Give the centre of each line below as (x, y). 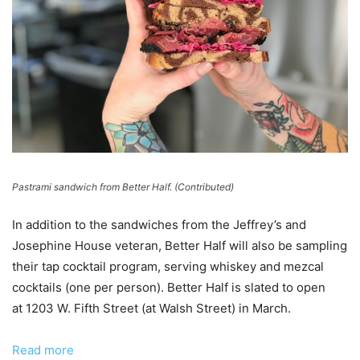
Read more (43, 350)
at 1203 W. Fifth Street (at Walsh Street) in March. (151, 309)
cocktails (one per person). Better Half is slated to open (169, 288)
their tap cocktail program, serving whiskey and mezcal (168, 267)
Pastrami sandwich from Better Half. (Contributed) (123, 187)
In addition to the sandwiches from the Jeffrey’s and (159, 225)
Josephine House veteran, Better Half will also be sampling (180, 246)
